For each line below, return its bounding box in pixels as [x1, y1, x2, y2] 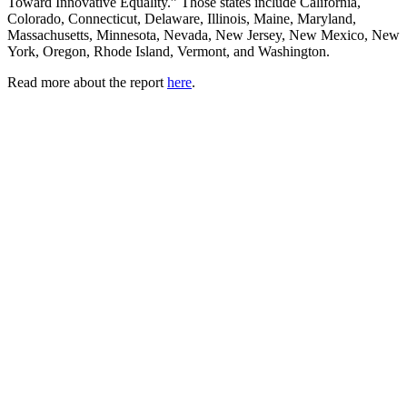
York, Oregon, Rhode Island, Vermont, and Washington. [7, 43, 330, 59]
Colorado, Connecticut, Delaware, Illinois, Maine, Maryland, [7, 10, 356, 26]
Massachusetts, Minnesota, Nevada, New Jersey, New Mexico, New [7, 26, 400, 43]
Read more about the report [7, 74, 167, 90]
